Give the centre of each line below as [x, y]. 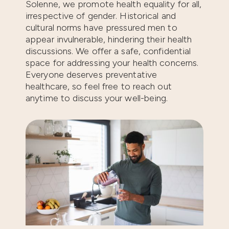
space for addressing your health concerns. [112, 63]
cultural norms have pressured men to [101, 27]
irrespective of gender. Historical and [101, 16]
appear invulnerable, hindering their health [109, 39]
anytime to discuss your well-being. [97, 98]
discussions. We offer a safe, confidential [108, 51]
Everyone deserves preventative [91, 74]
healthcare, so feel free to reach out [99, 86]
